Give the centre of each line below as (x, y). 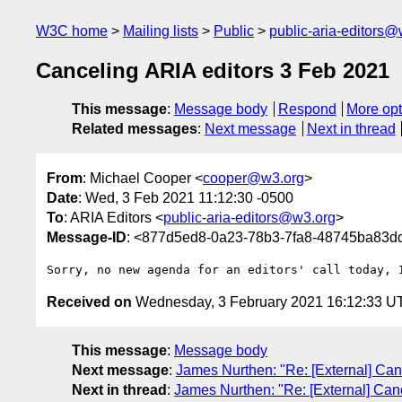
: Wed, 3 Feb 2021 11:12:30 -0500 (186, 197)
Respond (307, 109)
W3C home (72, 31)
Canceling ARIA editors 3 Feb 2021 (213, 71)
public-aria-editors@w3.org (249, 217)
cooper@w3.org (253, 178)
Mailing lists (161, 31)
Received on (89, 301)
